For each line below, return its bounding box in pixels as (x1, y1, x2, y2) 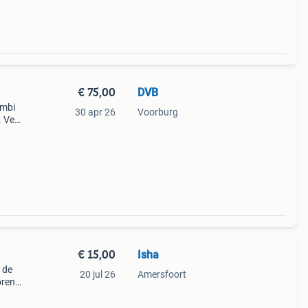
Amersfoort (137, 269, 186, 280)
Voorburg (137, 107, 178, 118)
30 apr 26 (74, 107, 115, 118)
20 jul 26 (79, 269, 115, 280)
